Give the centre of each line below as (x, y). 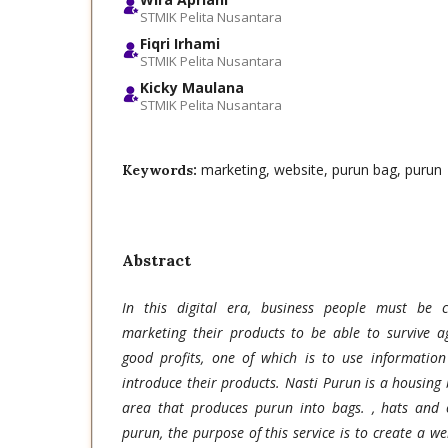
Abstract (156, 260)
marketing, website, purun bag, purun (321, 170)
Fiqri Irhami (180, 44)
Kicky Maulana (192, 88)
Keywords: (161, 170)
